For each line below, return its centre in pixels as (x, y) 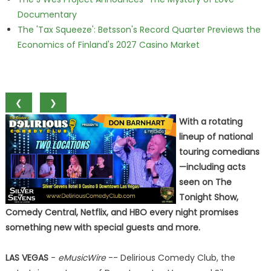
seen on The (205, 182)
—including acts (212, 167)
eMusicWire (82, 258)
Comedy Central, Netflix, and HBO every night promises (122, 212)
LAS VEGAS (27, 258)
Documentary (47, 15)
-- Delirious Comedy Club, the (170, 258)
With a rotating (211, 122)
